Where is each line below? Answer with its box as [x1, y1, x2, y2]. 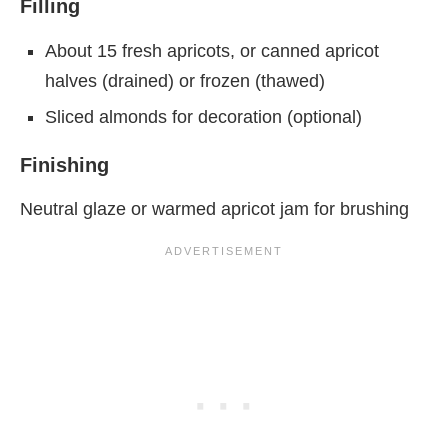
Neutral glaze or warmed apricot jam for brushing [20, 198, 409, 219]
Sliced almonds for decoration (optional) [45, 106, 362, 127]
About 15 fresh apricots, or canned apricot [45, 40, 379, 61]
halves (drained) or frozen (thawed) [45, 70, 325, 91]
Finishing [20, 153, 109, 176]
